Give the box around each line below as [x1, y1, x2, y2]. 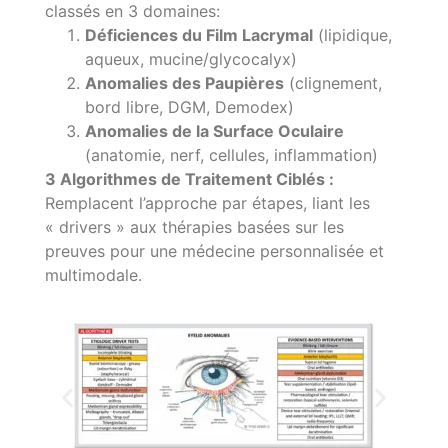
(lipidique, [313, 24, 392, 45]
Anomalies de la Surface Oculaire [85, 120, 344, 141]
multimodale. [45, 264, 142, 285]
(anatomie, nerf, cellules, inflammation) [85, 144, 378, 165]
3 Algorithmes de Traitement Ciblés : [45, 168, 334, 189]
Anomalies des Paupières [85, 72, 284, 93]
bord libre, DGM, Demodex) [85, 96, 294, 117]
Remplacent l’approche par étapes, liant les [45, 192, 370, 213]
